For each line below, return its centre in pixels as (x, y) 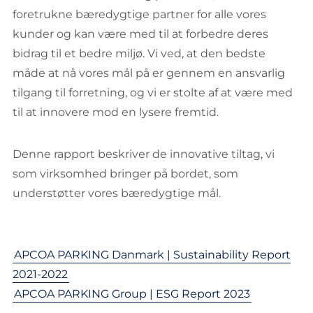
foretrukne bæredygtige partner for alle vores (139, 14)
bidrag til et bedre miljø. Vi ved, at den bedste (139, 53)
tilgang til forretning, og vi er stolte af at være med (153, 93)
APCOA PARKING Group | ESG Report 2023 (132, 294)
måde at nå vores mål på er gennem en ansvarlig (149, 73)
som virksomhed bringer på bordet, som (125, 174)
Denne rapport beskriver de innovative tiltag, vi (144, 154)
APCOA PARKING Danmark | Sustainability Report (152, 255)
